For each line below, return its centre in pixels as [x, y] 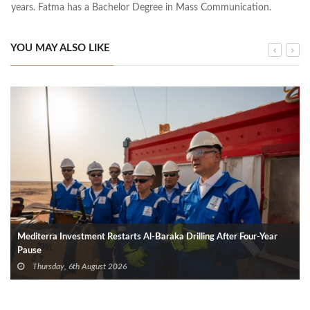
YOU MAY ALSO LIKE [60, 48]
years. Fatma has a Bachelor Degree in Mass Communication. [141, 7]
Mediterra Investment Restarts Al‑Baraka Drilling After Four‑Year [147, 237]
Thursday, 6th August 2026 [79, 266]
